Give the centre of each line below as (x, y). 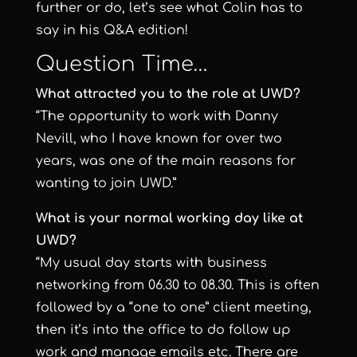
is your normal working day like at (188, 219)
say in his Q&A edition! (112, 31)
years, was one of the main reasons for (165, 161)
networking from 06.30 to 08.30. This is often (177, 286)
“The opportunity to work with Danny (157, 117)
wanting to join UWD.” (106, 184)
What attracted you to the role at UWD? (168, 94)
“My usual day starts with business (151, 263)
